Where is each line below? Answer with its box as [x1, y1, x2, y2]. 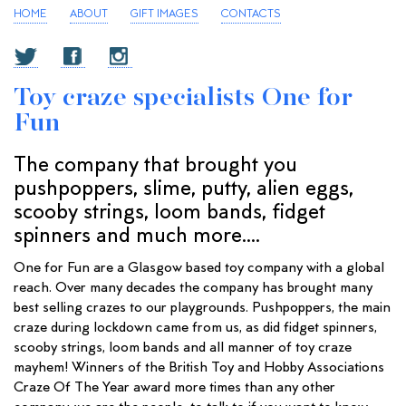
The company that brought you [14, 153, 297, 179]
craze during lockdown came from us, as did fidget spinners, [14, 319, 377, 337]
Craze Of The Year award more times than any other [14, 379, 335, 397]
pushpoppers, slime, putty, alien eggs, [14, 177, 353, 203]
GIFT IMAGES [130, 7, 198, 22]
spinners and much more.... [14, 224, 260, 250]
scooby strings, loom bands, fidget [14, 200, 325, 227]
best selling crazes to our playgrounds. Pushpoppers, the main [14, 299, 391, 317]
